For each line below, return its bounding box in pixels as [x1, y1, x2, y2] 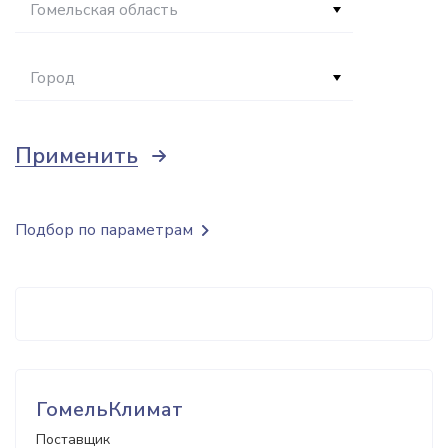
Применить [15, 141, 138, 171]
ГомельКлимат [36, 396, 183, 423]
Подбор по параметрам [15, 219, 193, 241]
